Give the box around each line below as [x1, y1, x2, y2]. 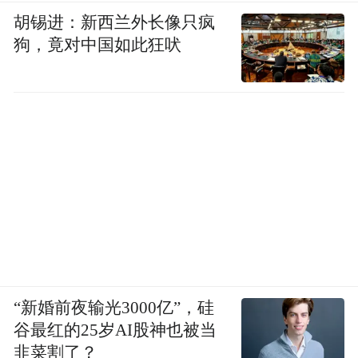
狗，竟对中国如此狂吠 [14, 36, 182, 54]
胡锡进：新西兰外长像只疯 [14, 14, 216, 32]
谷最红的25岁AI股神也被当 [14, 320, 217, 339]
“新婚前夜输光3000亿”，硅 [14, 298, 215, 316]
